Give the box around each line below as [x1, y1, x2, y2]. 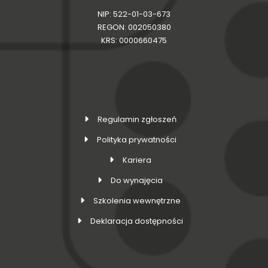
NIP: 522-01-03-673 [98, 8, 170, 20]
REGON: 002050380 [97, 22, 171, 33]
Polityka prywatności [97, 134, 176, 146]
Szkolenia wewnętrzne [93, 195, 181, 207]
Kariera [122, 154, 151, 166]
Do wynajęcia [111, 175, 163, 187]
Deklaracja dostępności [90, 215, 183, 227]
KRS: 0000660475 [101, 35, 167, 47]
